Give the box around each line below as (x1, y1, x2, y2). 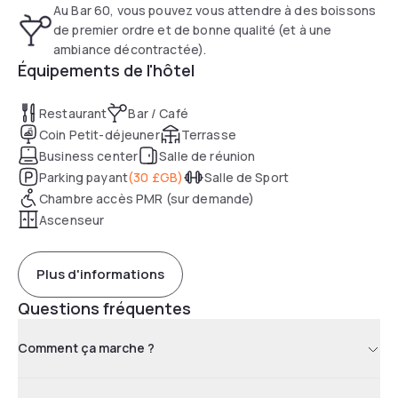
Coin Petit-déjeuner (39, 125, 160, 143)
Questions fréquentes (18, 297, 191, 319)
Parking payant (39, 168, 128, 186)
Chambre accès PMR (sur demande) (39, 189, 255, 207)
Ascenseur (39, 211, 105, 228)
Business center (39, 147, 139, 164)
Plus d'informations (36, 265, 164, 284)
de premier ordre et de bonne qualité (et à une (53, 20, 332, 38)
